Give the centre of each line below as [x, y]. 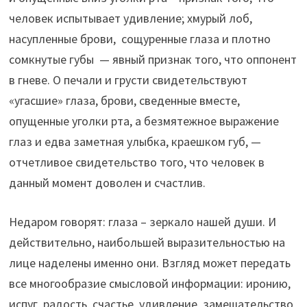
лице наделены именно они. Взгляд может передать [149, 262]
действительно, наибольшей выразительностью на [147, 242]
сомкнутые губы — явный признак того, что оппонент [152, 59]
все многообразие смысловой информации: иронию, [149, 283]
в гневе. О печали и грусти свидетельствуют [128, 79]
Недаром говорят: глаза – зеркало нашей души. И [142, 221]
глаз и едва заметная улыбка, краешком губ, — [135, 141]
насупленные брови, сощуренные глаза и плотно [139, 38]
